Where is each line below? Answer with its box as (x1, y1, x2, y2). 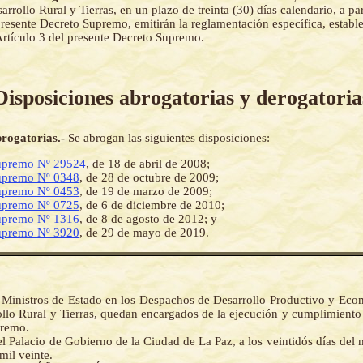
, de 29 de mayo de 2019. (79, 225, 209, 239)
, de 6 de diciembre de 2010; (79, 198, 224, 211)
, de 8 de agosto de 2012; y (79, 211, 217, 225)
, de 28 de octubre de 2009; (79, 170, 219, 184)
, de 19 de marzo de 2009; (79, 184, 212, 198)
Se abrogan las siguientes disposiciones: (68, 130, 270, 144)
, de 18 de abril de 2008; (86, 156, 210, 170)
